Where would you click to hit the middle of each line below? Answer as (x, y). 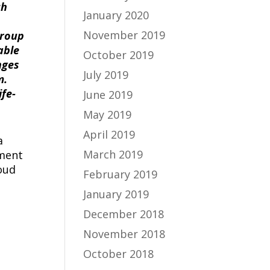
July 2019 (106, 75)
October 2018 (119, 254)
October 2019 (119, 55)
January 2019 (116, 194)
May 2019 (108, 115)
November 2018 (124, 234)
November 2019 (124, 35)
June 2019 (108, 95)
